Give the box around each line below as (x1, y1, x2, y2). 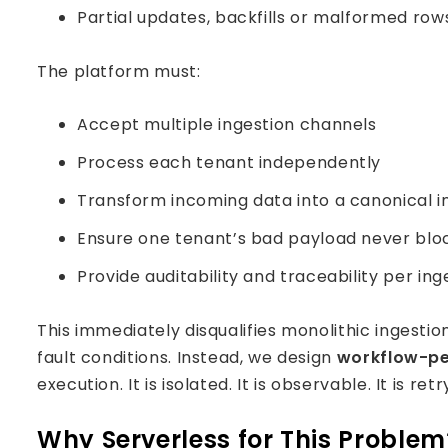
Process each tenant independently (77, 151, 382, 174)
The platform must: (37, 60, 201, 83)
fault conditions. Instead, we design (37, 346, 337, 369)
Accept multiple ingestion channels (77, 113, 377, 136)
